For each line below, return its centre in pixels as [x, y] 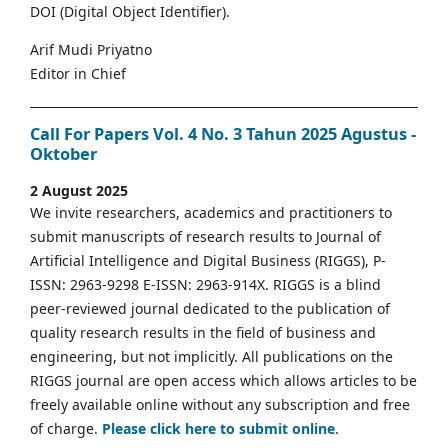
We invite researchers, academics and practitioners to [211, 212]
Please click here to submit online [218, 428]
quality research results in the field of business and [203, 332]
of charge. [66, 428]
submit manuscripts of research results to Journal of [205, 236]
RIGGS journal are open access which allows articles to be [223, 380]
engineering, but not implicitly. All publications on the [211, 356]
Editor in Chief [78, 74]
